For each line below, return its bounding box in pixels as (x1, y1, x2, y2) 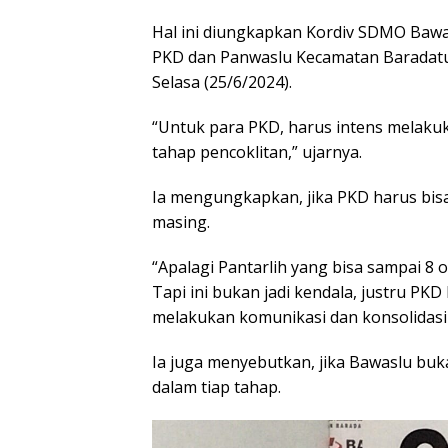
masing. (152, 211, 210, 234)
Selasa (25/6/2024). (152, 71, 292, 94)
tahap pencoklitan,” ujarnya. (152, 141, 362, 164)
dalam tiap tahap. (152, 376, 281, 399)
